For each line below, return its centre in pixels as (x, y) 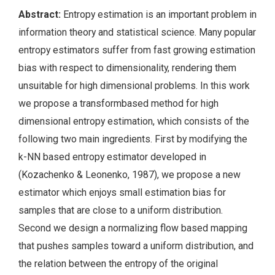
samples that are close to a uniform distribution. (121, 210)
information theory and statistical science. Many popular (137, 32)
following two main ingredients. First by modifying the (133, 139)
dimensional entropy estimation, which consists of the (134, 121)
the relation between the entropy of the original (118, 263)
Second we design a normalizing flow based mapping (133, 228)
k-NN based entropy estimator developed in (112, 157)
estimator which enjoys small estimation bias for (122, 192)
